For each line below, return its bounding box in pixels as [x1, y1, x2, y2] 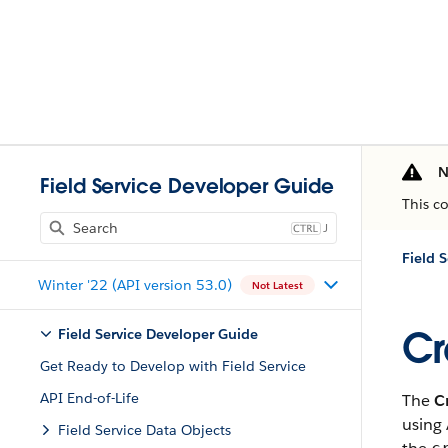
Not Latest [251, 278, 303, 292]
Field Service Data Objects [58, 421, 231, 439]
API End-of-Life [40, 389, 139, 407]
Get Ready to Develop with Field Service [40, 357, 306, 375]
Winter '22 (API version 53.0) [37, 275, 232, 294]
